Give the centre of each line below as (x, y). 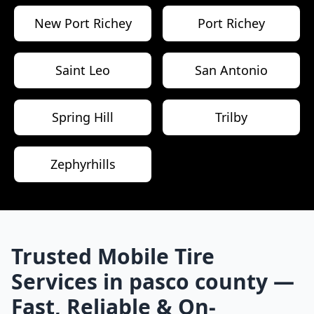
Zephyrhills (83, 164)
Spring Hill (83, 117)
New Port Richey (83, 23)
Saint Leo (83, 70)
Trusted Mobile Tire (113, 257)
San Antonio (231, 70)
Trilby (231, 117)
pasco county (198, 282)
